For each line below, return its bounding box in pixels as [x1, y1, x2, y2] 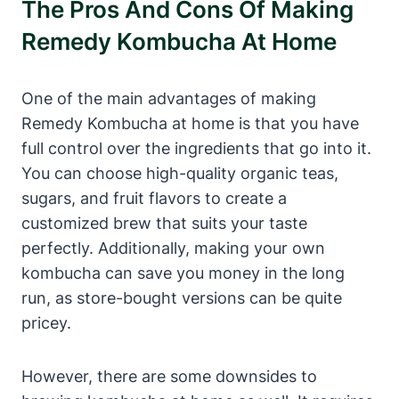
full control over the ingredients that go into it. [21, 138, 371, 158]
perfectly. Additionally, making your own [21, 238, 325, 257]
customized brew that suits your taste [21, 213, 307, 232]
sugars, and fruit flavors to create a [21, 188, 287, 208]
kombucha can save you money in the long [21, 263, 345, 282]
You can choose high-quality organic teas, [21, 163, 338, 183]
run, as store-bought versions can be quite [21, 288, 342, 307]
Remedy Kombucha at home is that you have [21, 113, 359, 133]
